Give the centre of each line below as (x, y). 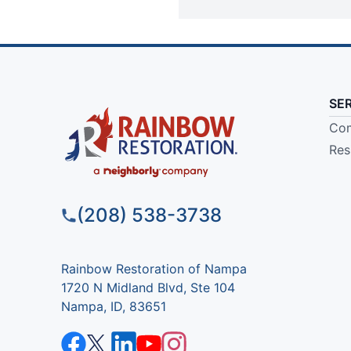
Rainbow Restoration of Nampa (154, 269)
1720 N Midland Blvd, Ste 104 (148, 288)
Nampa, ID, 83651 (113, 307)
